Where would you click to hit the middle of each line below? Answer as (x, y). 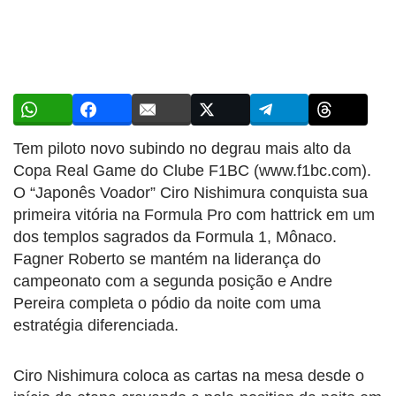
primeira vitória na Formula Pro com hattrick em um (194, 215)
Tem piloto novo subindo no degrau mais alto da (182, 148)
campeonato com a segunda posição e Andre (173, 281)
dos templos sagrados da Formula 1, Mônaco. (175, 237)
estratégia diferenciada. (96, 325)
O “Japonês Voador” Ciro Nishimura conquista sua (190, 193)
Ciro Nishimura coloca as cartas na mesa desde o (189, 376)
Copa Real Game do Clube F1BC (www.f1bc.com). (192, 171)
